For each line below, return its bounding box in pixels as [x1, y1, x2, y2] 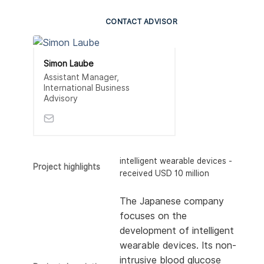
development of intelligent [120, 225, 234, 236]
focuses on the [120, 210, 187, 222]
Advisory [44, 94, 78, 104]
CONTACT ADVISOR [105, 17, 178, 26]
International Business [44, 83, 130, 93]
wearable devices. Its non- [120, 240, 236, 251]
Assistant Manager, [44, 72, 119, 82]
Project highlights [33, 162, 100, 171]
